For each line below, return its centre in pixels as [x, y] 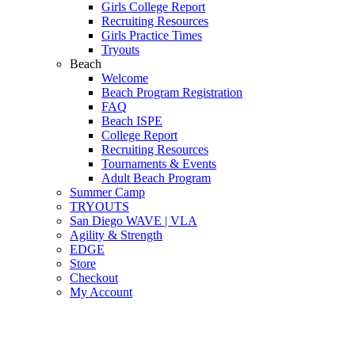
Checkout [94, 278]
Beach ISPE [132, 121]
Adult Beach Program [156, 178]
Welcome [125, 78]
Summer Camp [107, 192]
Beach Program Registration [172, 92]
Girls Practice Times [152, 35]
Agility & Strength [116, 235]
